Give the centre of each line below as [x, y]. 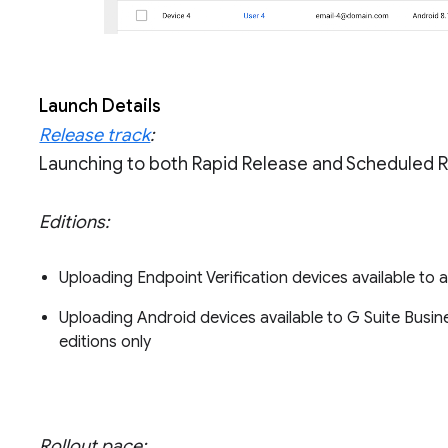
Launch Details [100, 106]
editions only [107, 342]
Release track [95, 135]
